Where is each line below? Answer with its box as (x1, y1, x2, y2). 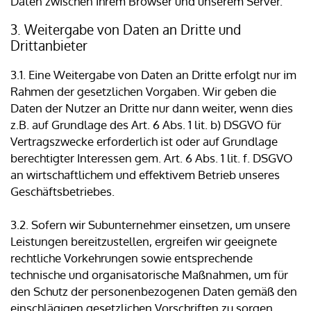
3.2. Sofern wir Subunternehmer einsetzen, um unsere (10, 217, 290, 233)
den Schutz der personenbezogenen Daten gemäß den (10, 284, 297, 299)
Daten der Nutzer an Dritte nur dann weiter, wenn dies (10, 101, 293, 116)
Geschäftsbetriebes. (10, 184, 115, 199)
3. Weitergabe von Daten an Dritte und (10, 21, 241, 38)
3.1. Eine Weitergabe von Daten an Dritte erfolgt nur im (10, 67, 296, 83)
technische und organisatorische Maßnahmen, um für (10, 267, 288, 283)
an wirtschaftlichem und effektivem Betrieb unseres (10, 167, 280, 183)
